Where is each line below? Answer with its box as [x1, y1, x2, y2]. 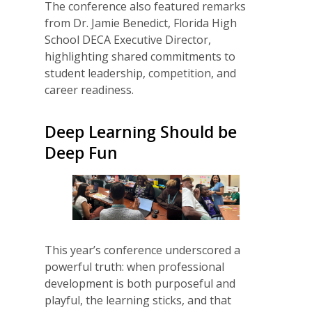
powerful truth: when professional [45, 258, 224, 274]
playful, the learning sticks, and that [45, 292, 231, 308]
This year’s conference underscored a [45, 242, 240, 258]
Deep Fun [45, 142, 118, 164]
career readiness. [45, 82, 134, 98]
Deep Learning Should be [45, 121, 237, 143]
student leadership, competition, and [45, 65, 236, 81]
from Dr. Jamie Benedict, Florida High [45, 15, 237, 31]
